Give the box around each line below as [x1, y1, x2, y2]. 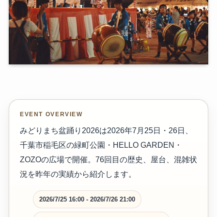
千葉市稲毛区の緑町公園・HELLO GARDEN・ [19, 140, 182, 149]
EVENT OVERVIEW [19, 110, 83, 117]
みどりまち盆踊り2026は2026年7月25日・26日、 [19, 125, 193, 135]
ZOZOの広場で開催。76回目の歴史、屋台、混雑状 [19, 155, 197, 164]
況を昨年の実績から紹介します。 [19, 169, 136, 178]
